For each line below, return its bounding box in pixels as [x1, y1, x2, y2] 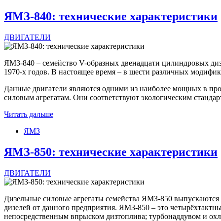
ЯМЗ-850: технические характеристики [4, 146, 218, 159]
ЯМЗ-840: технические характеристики [4, 10, 218, 23]
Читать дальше [4, 110, 53, 119]
